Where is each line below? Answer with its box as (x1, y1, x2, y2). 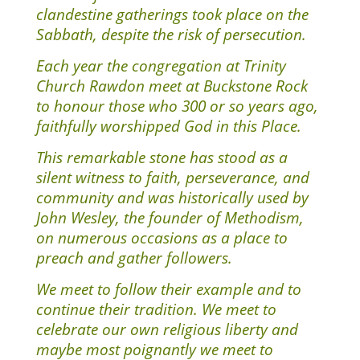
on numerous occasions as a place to (35, 227, 288, 247)
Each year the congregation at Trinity (35, 55, 286, 76)
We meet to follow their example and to (35, 278, 301, 299)
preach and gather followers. (35, 247, 236, 268)
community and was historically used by (35, 186, 309, 207)
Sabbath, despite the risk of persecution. (35, 23, 310, 44)
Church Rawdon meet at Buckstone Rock (35, 75, 308, 96)
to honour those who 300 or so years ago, (35, 95, 318, 116)
